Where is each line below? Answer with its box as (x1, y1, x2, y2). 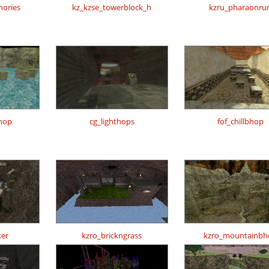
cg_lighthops (89, 116, 134, 127)
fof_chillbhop (217, 116, 264, 127)
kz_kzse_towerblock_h (72, 2, 151, 13)
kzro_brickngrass (82, 230, 142, 241)
